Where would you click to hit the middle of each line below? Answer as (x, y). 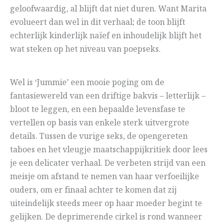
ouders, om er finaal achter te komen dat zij (93, 191)
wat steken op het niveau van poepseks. (85, 50)
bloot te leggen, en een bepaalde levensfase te (98, 110)
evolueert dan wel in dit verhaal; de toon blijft (98, 23)
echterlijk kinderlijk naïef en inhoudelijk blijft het (106, 36)
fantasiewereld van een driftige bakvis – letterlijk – (108, 97)
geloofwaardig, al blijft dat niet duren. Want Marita (108, 9)
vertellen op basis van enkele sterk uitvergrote (100, 123)
